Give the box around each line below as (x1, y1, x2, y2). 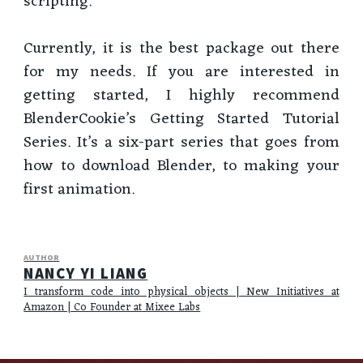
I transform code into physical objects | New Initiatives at (23, 282, 340, 301)
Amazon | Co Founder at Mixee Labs (23, 297, 201, 317)
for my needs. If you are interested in (23, 58, 340, 87)
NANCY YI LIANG (23, 263, 148, 283)
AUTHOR (23, 251, 60, 263)
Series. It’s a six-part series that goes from (23, 129, 340, 157)
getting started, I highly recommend (23, 82, 340, 110)
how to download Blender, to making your (23, 152, 340, 181)
